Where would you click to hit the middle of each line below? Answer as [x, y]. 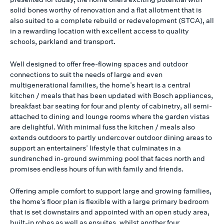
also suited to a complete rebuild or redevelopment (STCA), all [112, 20]
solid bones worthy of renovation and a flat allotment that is [106, 10]
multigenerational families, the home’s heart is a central [100, 84]
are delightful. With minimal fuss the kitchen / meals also [102, 126]
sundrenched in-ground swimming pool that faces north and [107, 158]
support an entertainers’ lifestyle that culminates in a [95, 147]
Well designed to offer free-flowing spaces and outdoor [99, 63]
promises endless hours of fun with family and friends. [97, 168]
